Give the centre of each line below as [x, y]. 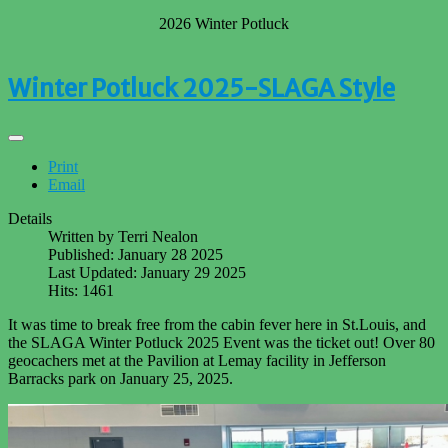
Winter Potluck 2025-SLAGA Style [201, 88]
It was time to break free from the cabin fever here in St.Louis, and [217, 324]
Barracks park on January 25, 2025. [122, 378]
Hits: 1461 [81, 290]
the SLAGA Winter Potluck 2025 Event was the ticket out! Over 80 [221, 342]
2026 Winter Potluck [224, 23]
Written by [83, 236]
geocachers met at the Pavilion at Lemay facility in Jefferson [197, 360]
